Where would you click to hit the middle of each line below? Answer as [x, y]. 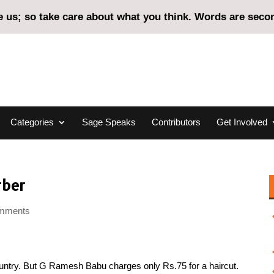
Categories [32, 122]
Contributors [176, 122]
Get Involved [242, 122]
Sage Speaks [109, 122]
